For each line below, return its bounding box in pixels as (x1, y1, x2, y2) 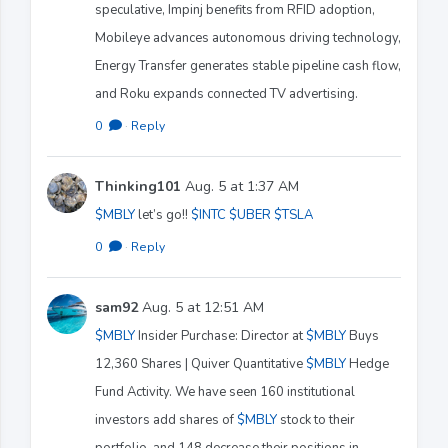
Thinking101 (95, 176, 181, 196)
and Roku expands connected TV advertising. (95, 84, 358, 103)
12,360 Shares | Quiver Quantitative (95, 354, 306, 373)
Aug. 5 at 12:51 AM (138, 297, 264, 317)
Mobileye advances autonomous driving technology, (95, 28, 401, 47)
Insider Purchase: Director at (135, 326, 306, 345)
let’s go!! (135, 205, 191, 224)
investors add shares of (95, 410, 237, 429)
